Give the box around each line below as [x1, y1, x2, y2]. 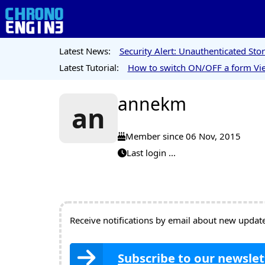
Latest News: [59, 44, 111, 57]
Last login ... [126, 147, 176, 159]
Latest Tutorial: [59, 61, 119, 73]
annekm [117, 91, 186, 116]
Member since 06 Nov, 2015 [125, 130, 241, 142]
